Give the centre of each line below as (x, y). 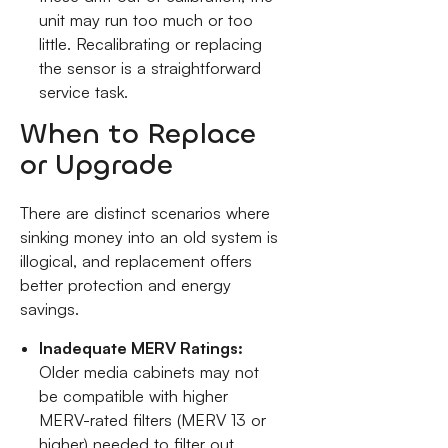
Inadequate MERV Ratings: (141, 347)
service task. (84, 91)
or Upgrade (96, 165)
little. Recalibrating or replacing (151, 43)
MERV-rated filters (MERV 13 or (153, 419)
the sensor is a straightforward (150, 67)
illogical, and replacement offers (135, 260)
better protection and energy (125, 284)
